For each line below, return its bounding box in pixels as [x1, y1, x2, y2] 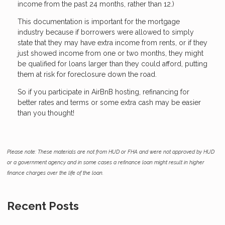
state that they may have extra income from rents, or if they [18, 38, 207, 47]
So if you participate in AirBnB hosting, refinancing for [18, 87, 189, 96]
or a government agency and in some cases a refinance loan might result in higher [7, 159, 204, 165]
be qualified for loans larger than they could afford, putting [18, 59, 207, 68]
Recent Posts [7, 199, 79, 212]
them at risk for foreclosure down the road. [18, 70, 157, 78]
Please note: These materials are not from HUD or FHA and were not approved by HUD [7, 148, 214, 155]
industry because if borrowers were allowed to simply [18, 28, 194, 36]
